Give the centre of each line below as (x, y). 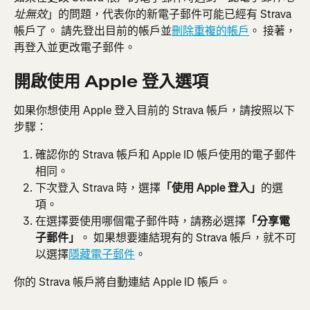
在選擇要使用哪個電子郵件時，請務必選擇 (140, 221)
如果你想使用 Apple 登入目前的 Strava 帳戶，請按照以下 (154, 111)
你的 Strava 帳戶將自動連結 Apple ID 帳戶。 (122, 282)
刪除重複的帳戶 (210, 30)
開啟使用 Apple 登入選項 (111, 82)
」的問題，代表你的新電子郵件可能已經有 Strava (171, 14)
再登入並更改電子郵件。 (75, 47)
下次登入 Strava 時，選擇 (98, 188)
